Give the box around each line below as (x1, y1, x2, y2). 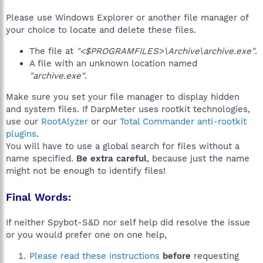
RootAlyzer (41, 116, 88, 127)
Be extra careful (76, 153, 147, 164)
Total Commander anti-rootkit (120, 116, 247, 127)
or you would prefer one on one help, (6, 230, 167, 240)
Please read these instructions (29, 251, 160, 261)
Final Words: (6, 191, 71, 203)
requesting (191, 251, 239, 261)
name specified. (6, 153, 76, 164)
